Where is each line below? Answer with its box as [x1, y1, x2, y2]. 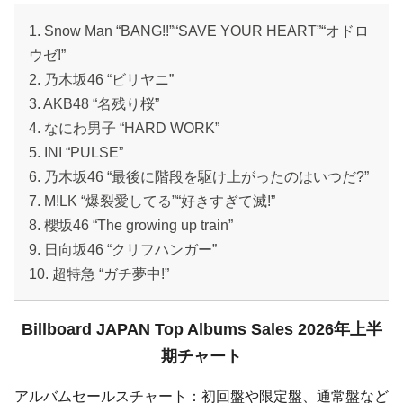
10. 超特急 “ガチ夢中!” [29, 266, 169, 282]
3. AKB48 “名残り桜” [29, 96, 159, 112]
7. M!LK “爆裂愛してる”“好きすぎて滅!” [29, 193, 275, 210]
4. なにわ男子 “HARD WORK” [29, 121, 219, 137]
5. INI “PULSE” [29, 145, 123, 161]
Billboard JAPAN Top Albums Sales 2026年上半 [21, 320, 382, 339]
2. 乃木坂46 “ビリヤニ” [29, 72, 174, 88]
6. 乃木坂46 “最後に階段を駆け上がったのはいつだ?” [29, 169, 369, 185]
